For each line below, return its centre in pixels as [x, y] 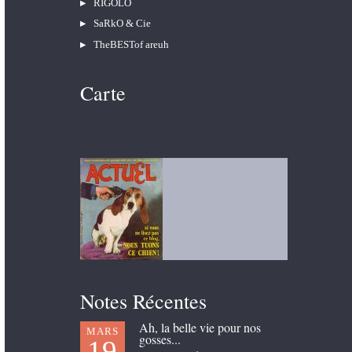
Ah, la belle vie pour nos [200, 328]
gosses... [160, 339]
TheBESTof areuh [131, 44]
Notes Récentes [143, 301]
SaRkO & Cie [122, 24]
